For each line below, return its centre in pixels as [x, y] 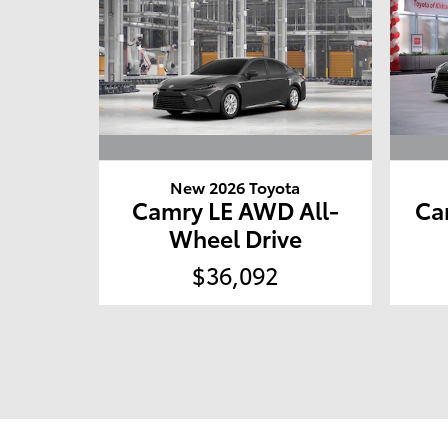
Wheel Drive [235, 238]
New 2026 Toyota [235, 187]
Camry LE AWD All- [235, 210]
